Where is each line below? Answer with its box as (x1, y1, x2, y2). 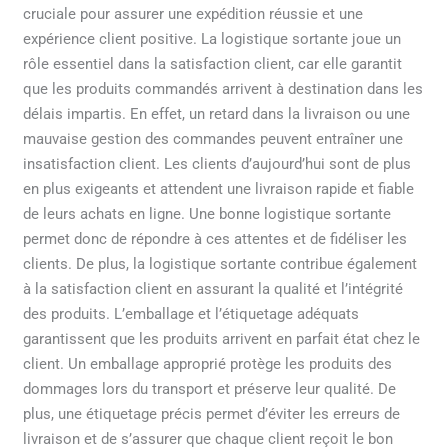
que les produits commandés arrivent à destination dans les (23, 79, 424, 98)
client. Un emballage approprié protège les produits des (23, 354, 393, 373)
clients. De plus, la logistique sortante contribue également (23, 254, 418, 273)
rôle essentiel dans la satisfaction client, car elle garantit (23, 54, 403, 73)
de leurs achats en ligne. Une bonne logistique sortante (23, 204, 392, 223)
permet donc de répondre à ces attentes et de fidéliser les (23, 229, 408, 248)
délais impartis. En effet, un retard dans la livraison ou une (23, 104, 411, 123)
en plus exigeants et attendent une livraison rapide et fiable (23, 179, 415, 198)
